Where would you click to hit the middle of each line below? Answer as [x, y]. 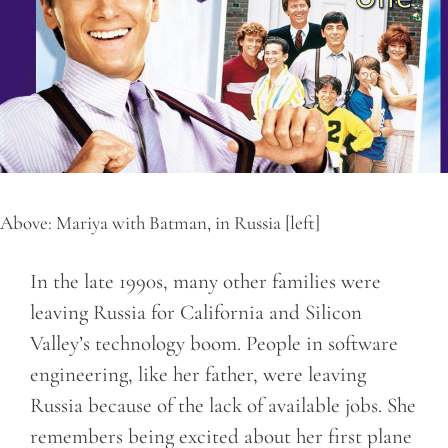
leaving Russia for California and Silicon [196, 312]
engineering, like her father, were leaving [198, 374]
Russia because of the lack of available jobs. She [223, 405]
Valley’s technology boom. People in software [214, 343]
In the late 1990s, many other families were [205, 281]
